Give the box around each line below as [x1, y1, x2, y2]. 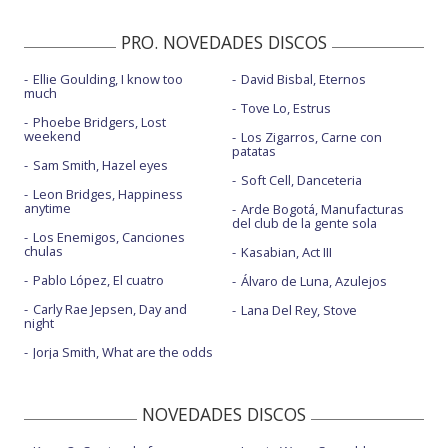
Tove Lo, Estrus [240, 99, 331, 118]
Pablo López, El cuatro [33, 271, 164, 290]
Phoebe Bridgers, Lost [33, 113, 166, 132]
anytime [24, 199, 71, 218]
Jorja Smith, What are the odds [33, 343, 213, 362]
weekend [24, 127, 81, 146]
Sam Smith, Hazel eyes [33, 156, 168, 175]
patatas [231, 142, 276, 161]
